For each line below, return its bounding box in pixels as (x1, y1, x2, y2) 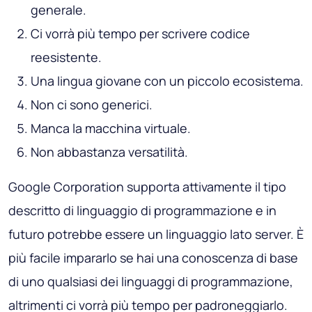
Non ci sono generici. (31, 95, 153, 113)
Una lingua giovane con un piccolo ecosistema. (31, 72, 304, 89)
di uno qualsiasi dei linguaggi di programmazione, (8, 272, 293, 290)
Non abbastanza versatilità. (31, 143, 188, 160)
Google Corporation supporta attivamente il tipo (8, 178, 286, 195)
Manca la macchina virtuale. (31, 119, 191, 136)
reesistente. (31, 48, 102, 65)
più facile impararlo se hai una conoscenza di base (8, 249, 298, 266)
